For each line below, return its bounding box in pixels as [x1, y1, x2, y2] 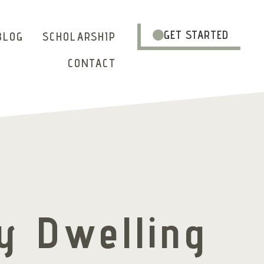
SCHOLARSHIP [42, 30, 117, 44]
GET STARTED [164, 28, 229, 41]
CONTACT [67, 56, 117, 70]
